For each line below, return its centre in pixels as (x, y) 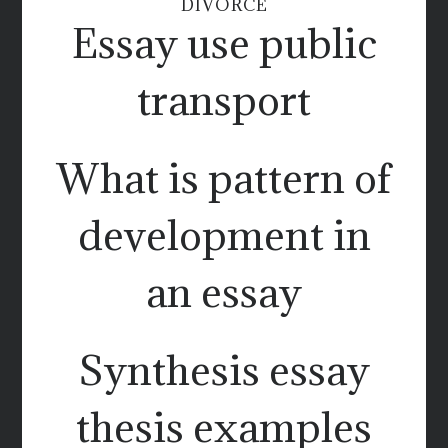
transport (224, 99)
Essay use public (224, 42)
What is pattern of (224, 177)
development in (224, 234)
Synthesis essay (224, 369)
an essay (224, 291)
